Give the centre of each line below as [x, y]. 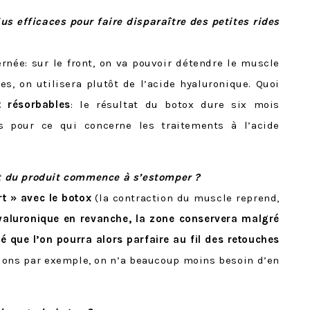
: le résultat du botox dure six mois [175, 104]
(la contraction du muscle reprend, [185, 198]
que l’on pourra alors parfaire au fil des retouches [145, 239]
